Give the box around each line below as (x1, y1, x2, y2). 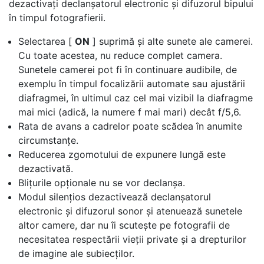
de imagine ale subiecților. (18, 247, 134, 259)
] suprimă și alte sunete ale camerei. (90, 35, 253, 47)
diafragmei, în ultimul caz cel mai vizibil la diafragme (18, 92, 253, 104)
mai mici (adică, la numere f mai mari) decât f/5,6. (18, 106, 241, 118)
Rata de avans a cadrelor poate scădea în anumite (18, 120, 242, 132)
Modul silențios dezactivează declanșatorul (18, 191, 211, 203)
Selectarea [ (18, 35, 75, 47)
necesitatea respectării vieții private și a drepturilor (18, 233, 246, 245)
